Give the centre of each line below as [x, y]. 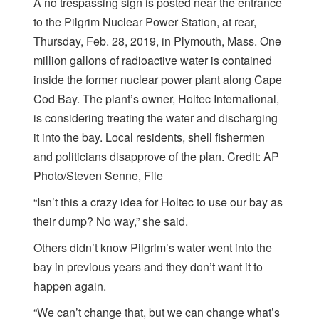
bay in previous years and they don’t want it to [148, 267]
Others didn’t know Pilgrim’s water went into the [153, 247]
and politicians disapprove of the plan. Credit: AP [156, 156]
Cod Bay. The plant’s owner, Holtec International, [156, 99]
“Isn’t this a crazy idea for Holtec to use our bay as [158, 202]
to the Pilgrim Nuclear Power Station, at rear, [145, 22]
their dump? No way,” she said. [111, 221]
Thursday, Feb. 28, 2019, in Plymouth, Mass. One [157, 41]
